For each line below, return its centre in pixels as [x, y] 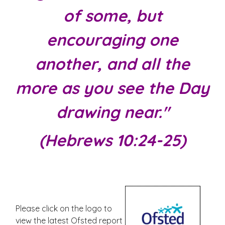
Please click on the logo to [64, 208]
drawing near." [113, 112]
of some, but [113, 15]
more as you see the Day [113, 88]
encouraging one [113, 39]
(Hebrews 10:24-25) [113, 140]
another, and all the [113, 64]
